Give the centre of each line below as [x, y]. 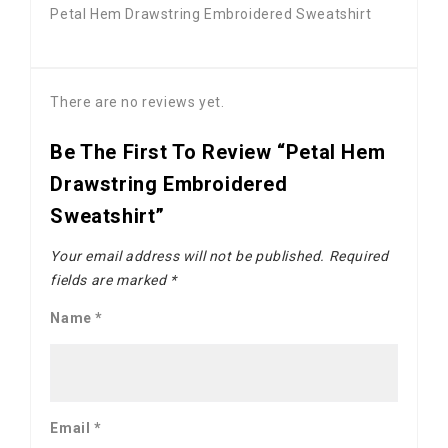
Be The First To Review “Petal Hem [218, 152]
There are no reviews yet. [137, 102]
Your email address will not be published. [187, 256]
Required [357, 256]
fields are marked [110, 280]
